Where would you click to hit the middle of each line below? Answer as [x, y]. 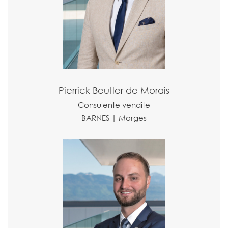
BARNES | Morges [114, 117]
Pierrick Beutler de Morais [114, 90]
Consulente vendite [114, 105]
